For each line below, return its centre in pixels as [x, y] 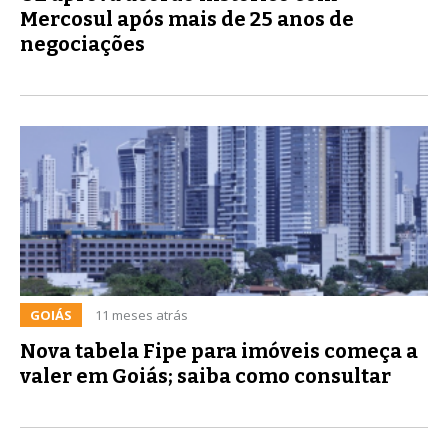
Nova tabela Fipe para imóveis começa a [219, 350]
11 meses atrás [141, 314]
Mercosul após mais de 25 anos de [187, 18]
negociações [82, 43]
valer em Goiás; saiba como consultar [205, 375]
